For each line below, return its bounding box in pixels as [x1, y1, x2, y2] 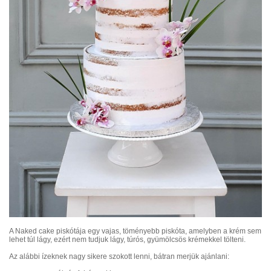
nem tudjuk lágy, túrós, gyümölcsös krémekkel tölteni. [72, 235, 246, 244]
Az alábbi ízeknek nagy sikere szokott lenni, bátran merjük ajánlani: [9, 252, 229, 261]
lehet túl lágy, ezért [9, 235, 72, 244]
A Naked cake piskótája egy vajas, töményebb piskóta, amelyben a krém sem [9, 227, 261, 236]
